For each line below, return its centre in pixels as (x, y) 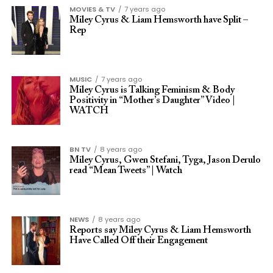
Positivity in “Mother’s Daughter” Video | (152, 101)
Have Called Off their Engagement (138, 241)
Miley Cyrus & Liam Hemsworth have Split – (158, 20)
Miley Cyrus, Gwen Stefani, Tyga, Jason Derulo (165, 160)
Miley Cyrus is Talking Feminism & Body (152, 90)
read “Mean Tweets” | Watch (126, 171)
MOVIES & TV (92, 9)
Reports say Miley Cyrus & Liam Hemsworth (160, 230)
